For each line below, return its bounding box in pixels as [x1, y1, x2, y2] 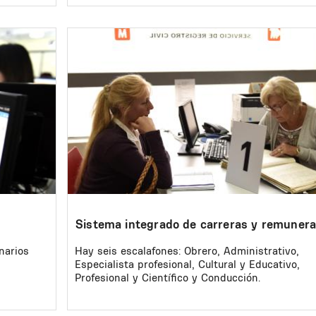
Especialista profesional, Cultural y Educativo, [75, 257, 300, 272]
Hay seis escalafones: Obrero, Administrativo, [75, 244, 299, 258]
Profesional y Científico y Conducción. [75, 271, 260, 285]
